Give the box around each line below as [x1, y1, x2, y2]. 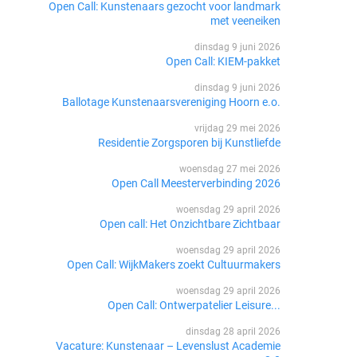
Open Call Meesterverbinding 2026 [111, 176, 280, 190]
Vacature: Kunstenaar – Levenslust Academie [55, 339, 280, 352]
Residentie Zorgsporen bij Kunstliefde [97, 135, 280, 149]
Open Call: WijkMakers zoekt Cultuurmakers [66, 257, 280, 271]
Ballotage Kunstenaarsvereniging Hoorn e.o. [61, 95, 280, 108]
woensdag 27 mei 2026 [178, 163, 280, 175]
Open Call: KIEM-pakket [165, 54, 280, 68]
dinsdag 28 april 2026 [185, 325, 280, 337]
